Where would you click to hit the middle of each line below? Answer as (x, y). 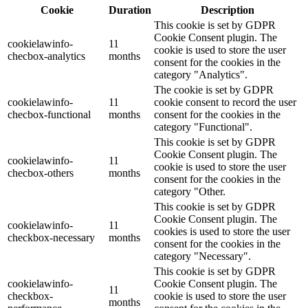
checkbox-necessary (51, 238)
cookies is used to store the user (222, 232)
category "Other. (190, 192)
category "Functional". (203, 127)
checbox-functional (49, 115)
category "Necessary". (202, 256)
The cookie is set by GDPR (214, 90)
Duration (130, 10)
